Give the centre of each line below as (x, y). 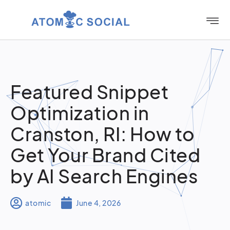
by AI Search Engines (104, 176)
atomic (38, 203)
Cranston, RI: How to (102, 134)
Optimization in (80, 113)
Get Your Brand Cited (105, 155)
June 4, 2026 (98, 203)
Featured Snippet (89, 92)
